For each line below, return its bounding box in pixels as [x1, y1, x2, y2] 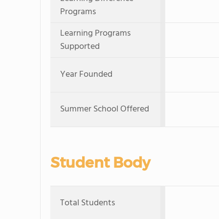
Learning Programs [60, 26, 131, 41]
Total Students [60, 196, 115, 210]
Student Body [50, 153, 150, 172]
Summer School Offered [60, 102, 149, 116]
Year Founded [60, 67, 112, 82]
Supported [60, 40, 100, 54]
